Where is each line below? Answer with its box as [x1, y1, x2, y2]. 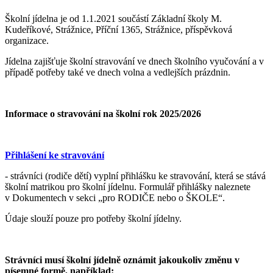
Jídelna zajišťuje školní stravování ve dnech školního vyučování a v [5, 55, 264, 66]
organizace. [5, 35, 49, 46]
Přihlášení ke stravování [5, 149, 104, 160]
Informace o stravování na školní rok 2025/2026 [5, 108, 201, 119]
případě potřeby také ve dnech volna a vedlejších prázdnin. [5, 66, 230, 77]
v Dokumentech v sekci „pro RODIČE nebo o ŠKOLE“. [5, 192, 225, 203]
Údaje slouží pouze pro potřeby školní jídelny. [5, 213, 182, 224]
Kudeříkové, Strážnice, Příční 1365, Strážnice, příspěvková [5, 24, 232, 35]
